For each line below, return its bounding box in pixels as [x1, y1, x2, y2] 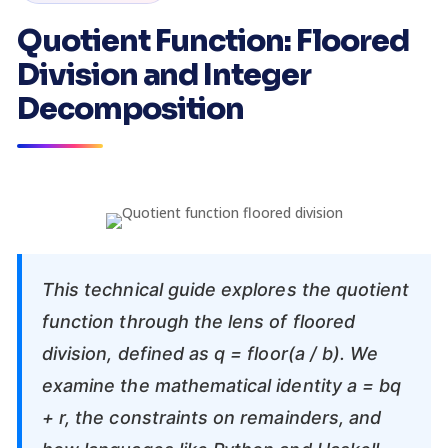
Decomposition [17, 90, 245, 128]
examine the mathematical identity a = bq [42, 375, 402, 396]
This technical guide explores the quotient [42, 279, 410, 300]
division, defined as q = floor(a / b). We [42, 343, 379, 364]
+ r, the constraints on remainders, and [42, 407, 382, 428]
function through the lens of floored [42, 311, 355, 332]
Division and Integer [17, 56, 311, 94]
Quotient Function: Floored [17, 22, 409, 60]
